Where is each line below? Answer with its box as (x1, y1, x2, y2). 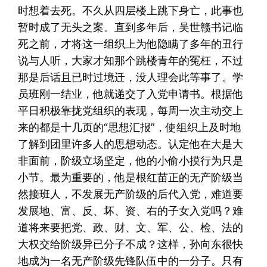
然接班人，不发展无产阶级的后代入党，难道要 (18, 187, 244, 200)
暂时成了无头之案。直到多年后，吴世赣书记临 (18, 20, 244, 33)
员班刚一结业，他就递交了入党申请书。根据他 (18, 87, 244, 100)
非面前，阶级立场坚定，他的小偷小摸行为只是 (18, 154, 244, 167)
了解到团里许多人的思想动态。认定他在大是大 (18, 137, 244, 150)
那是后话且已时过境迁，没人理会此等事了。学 (18, 70, 244, 83)
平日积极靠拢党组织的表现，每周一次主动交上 (18, 104, 244, 117)
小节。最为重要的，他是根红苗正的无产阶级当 (18, 170, 244, 184)
